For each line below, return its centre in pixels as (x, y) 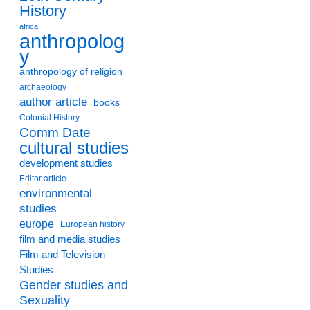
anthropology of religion (71, 72)
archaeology (43, 87)
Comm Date (55, 133)
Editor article (43, 178)
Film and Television (62, 255)
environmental (56, 193)
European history (92, 224)
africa (29, 26)
